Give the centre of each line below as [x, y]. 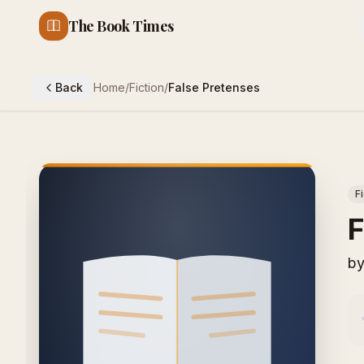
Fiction [147, 87]
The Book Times [121, 26]
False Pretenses [214, 87]
